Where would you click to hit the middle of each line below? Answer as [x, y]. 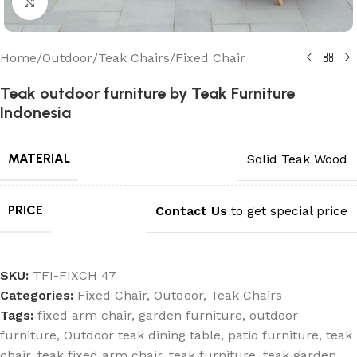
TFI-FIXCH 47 [75, 275]
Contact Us [191, 210]
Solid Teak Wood [297, 159]
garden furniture [190, 315]
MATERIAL [39, 158]
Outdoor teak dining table [142, 335]
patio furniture [273, 335]
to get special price [289, 210]
